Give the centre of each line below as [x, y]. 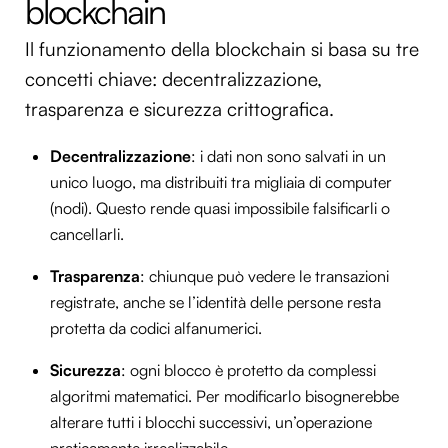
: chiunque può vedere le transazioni [264, 276]
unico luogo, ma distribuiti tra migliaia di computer [221, 182]
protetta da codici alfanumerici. [156, 328]
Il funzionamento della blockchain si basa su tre [222, 48]
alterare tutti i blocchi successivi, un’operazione [211, 422]
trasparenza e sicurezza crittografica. [179, 108]
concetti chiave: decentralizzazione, [173, 78]
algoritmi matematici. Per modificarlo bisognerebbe [224, 396]
